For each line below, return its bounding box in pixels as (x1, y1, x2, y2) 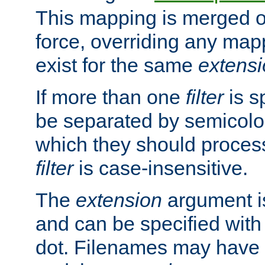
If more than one (35, 85, 186, 108)
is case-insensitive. (73, 156, 248, 179)
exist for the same (35, 53, 198, 76)
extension (76, 188, 162, 211)
